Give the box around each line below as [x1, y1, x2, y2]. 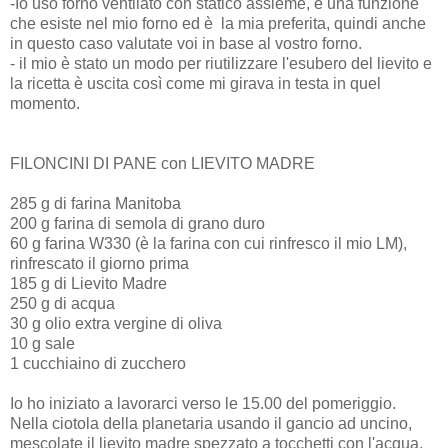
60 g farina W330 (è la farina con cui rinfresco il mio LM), [10, 234, 407, 252]
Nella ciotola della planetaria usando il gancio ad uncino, [10, 414, 412, 432]
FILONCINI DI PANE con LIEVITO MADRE [10, 154, 315, 172]
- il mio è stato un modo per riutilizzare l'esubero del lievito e [10, 54, 432, 72]
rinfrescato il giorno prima [10, 254, 189, 272]
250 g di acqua [10, 294, 115, 312]
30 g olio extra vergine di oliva [10, 314, 222, 332]
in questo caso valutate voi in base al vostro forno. [10, 34, 362, 52]
